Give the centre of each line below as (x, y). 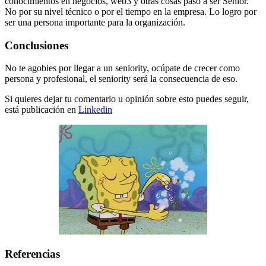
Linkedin (95, 110)
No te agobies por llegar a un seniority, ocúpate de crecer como (122, 68)
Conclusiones (37, 45)
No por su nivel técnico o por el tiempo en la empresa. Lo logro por (131, 11)
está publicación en (42, 110)
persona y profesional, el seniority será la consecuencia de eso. (121, 79)
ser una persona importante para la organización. (95, 22)
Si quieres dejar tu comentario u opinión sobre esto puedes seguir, (127, 99)
